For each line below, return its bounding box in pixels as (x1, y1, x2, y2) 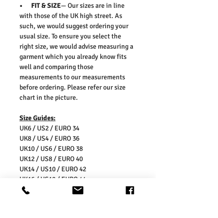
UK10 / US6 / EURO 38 (19, 144, 83, 153)
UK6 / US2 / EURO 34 (19, 124, 79, 132)
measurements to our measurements (19, 73, 125, 81)
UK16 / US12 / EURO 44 (19, 175, 86, 183)
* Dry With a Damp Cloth (19, 205, 90, 214)
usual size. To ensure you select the (19, 32, 121, 40)
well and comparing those (19, 62, 93, 71)
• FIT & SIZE (19, 1, 61, 10)
